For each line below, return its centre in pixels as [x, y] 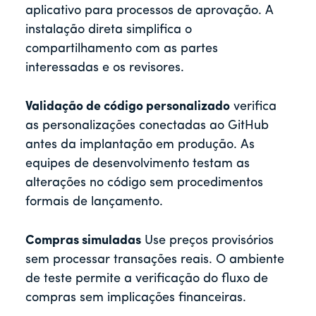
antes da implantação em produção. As [140, 145]
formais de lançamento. [94, 202]
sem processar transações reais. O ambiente [155, 260]
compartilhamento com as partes [122, 49]
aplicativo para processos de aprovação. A [149, 11]
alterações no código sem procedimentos [144, 183]
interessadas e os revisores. [105, 68]
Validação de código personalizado [128, 107]
